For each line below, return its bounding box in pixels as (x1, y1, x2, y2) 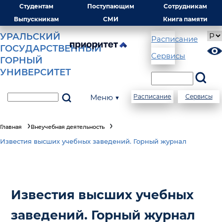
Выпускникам (14, 15, 59, 23)
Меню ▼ (90, 93, 120, 102)
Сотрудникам (164, 2, 208, 10)
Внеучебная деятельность (30, 123, 105, 130)
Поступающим (87, 2, 135, 10)
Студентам (19, 2, 54, 10)
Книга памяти (163, 15, 208, 23)
